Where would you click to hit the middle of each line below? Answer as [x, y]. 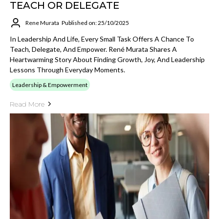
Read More [27, 104]
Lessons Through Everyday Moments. [67, 69]
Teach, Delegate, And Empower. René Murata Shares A [93, 49]
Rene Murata [42, 23]
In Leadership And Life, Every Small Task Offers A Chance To [102, 39]
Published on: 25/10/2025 [95, 23]
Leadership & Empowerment [50, 85]
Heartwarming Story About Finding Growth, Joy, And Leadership [107, 59]
